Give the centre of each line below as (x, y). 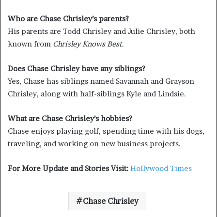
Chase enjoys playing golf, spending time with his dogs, (106, 131)
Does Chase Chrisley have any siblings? (77, 69)
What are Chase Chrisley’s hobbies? (70, 119)
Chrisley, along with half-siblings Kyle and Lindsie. (97, 94)
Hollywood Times (161, 169)
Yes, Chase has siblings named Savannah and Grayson (101, 81)
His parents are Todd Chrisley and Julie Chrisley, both (101, 31)
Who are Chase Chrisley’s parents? (68, 19)
